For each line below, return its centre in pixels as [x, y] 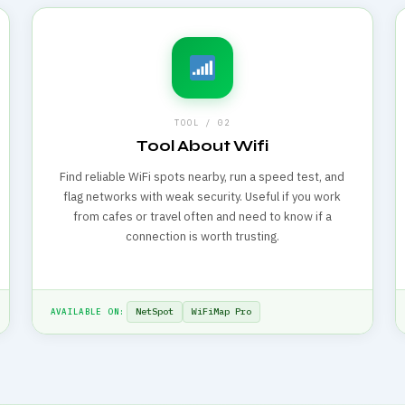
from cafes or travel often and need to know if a [202, 217]
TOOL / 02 [202, 122]
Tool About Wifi [202, 146]
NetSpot [155, 311]
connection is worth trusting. [202, 236]
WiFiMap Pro [222, 311]
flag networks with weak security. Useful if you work [202, 197]
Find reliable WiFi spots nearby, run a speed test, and [202, 177]
